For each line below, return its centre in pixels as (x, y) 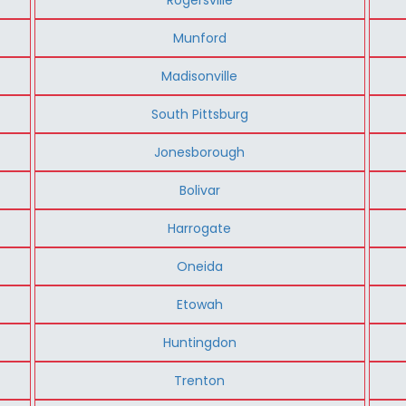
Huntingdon (199, 342)
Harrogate (200, 228)
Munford (199, 38)
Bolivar (199, 190)
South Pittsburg (199, 114)
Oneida (199, 266)
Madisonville (200, 76)
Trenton (200, 380)
